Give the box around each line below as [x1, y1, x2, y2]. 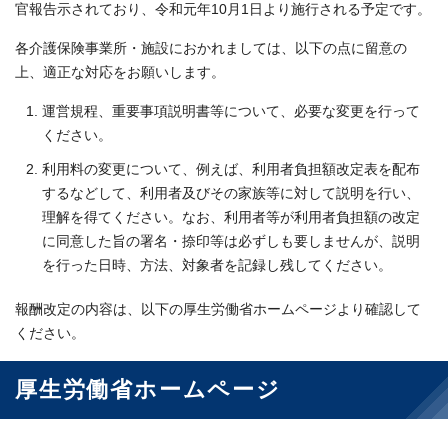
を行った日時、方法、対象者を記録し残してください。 [42, 258, 392, 274]
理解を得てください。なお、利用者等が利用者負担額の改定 [42, 210, 420, 226]
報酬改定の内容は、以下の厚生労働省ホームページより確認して [15, 302, 421, 318]
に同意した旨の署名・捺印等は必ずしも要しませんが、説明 [42, 234, 420, 250]
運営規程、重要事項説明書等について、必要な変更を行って [42, 104, 420, 120]
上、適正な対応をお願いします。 [15, 65, 225, 81]
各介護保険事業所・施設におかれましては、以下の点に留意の [15, 41, 407, 57]
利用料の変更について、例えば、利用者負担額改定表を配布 [42, 162, 420, 178]
